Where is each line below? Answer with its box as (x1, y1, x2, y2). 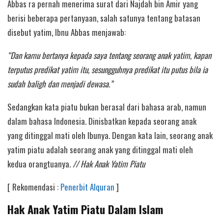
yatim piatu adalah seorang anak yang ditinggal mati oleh (7, 143, 193, 156)
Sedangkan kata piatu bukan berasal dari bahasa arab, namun (7, 101, 206, 113)
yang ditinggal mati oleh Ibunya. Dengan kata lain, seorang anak (7, 129, 213, 142)
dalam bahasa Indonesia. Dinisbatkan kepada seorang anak (7, 115, 196, 128)
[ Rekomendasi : (7, 181, 60, 193)
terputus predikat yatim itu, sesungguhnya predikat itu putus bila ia (7, 63, 208, 76)
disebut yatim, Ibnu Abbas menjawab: (7, 26, 126, 38)
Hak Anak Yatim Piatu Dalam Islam (7, 201, 163, 218)
